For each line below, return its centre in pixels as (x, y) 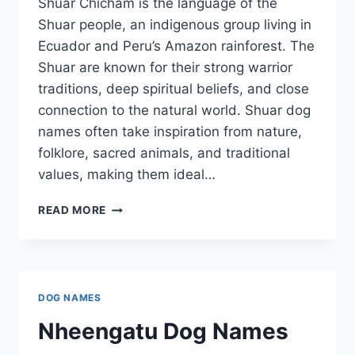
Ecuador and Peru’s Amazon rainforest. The (176, 46)
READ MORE (73, 210)
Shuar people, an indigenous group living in (175, 25)
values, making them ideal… (127, 175)
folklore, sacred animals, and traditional (164, 153)
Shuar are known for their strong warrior (165, 68)
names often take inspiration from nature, (170, 132)
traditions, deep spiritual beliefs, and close (174, 89)
